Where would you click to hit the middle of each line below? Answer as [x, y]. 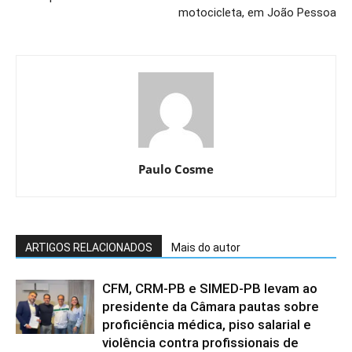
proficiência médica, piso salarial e [207, 324]
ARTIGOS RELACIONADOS [89, 247]
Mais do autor [206, 247]
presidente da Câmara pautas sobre [211, 306]
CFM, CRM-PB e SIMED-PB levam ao [210, 288]
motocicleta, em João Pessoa [257, 12]
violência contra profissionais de [200, 342]
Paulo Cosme [176, 169]
